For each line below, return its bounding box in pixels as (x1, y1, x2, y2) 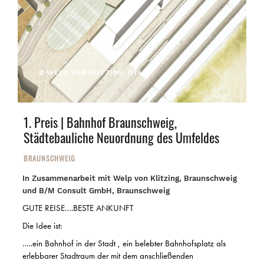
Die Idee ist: (22, 220, 62, 232)
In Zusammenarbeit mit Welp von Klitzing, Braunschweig (22, 174, 237, 183)
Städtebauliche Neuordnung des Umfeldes (24, 128, 219, 147)
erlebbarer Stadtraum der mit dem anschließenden (22, 250, 193, 262)
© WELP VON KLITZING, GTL (39, 68, 143, 77)
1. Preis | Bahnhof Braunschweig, (24, 113, 177, 131)
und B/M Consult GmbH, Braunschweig (22, 186, 170, 195)
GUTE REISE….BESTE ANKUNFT (22, 202, 133, 214)
